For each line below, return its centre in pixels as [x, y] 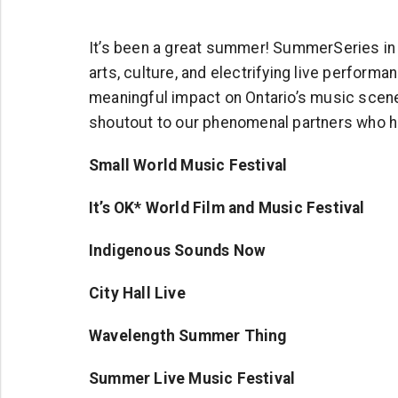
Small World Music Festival [188, 165]
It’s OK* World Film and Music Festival [227, 208]
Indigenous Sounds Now [178, 251]
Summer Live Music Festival [192, 378]
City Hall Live [137, 293]
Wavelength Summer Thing [188, 336]
